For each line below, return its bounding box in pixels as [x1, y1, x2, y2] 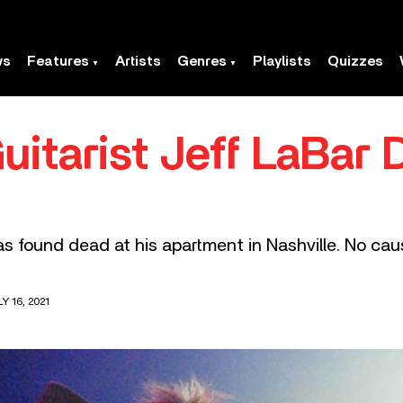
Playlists [253, 54, 311, 68]
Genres [177, 54, 227, 68]
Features [27, 54, 89, 68]
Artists [115, 54, 161, 68]
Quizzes [327, 54, 383, 68]
